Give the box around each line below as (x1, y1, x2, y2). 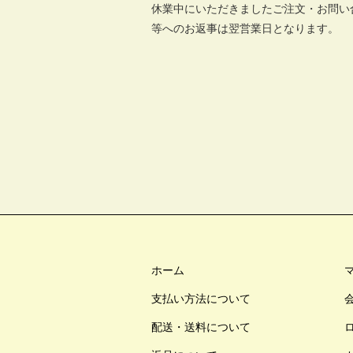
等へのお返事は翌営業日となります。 (150, 22, 339, 35)
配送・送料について (150, 321, 251, 333)
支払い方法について (150, 292, 251, 305)
